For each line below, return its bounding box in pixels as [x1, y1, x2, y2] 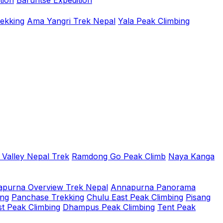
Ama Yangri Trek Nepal [27, 16, 115, 26]
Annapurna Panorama [111, 182, 196, 192]
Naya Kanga [168, 151, 215, 161]
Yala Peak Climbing [118, 16, 190, 26]
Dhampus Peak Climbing [63, 202, 155, 212]
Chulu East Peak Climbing [87, 192, 183, 202]
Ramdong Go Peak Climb [72, 151, 166, 161]
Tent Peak [157, 202, 196, 212]
